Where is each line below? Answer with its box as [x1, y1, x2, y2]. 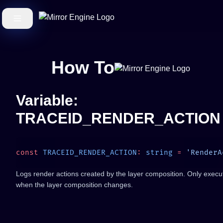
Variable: [16, 92, 78, 109]
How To [51, 57, 114, 78]
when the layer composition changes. [16, 181, 133, 189]
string [141, 148, 173, 157]
